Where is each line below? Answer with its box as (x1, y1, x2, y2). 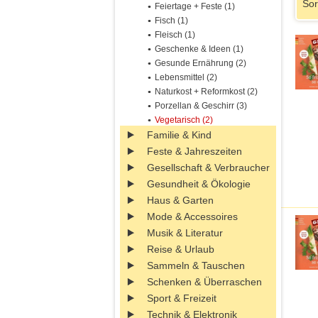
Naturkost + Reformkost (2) (155, 87, 258, 97)
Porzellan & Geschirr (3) (155, 101, 247, 111)
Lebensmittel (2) (155, 72, 217, 82)
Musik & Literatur (147, 227, 223, 238)
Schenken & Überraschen (147, 276, 262, 287)
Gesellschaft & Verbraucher (147, 162, 270, 173)
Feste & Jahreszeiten (147, 146, 242, 157)
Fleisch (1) (155, 30, 195, 40)
